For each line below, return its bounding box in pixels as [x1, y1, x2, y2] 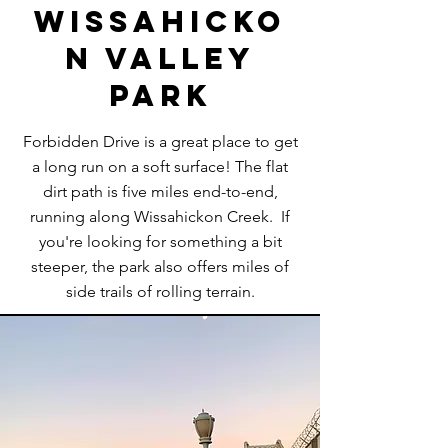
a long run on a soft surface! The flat [32, 157, 288, 176]
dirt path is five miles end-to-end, [42, 182, 278, 201]
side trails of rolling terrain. [65, 282, 255, 301]
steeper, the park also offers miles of [31, 257, 289, 276]
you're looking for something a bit [38, 232, 282, 251]
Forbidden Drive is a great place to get [22, 132, 298, 151]
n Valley [65, 40, 255, 77]
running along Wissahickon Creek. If [30, 207, 290, 226]
